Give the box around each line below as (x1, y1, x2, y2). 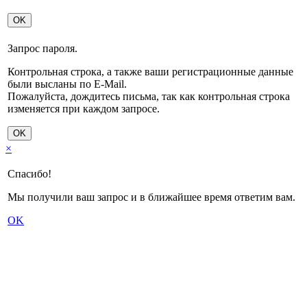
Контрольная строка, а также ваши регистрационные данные (8, 66, 293, 78)
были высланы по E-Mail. (8, 78, 127, 90)
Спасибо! (8, 168, 51, 180)
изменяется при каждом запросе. (8, 103, 160, 115)
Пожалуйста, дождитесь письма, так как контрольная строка (8, 90, 290, 103)
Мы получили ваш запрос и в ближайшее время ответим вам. (8, 191, 295, 204)
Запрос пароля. (8, 42, 77, 55)
